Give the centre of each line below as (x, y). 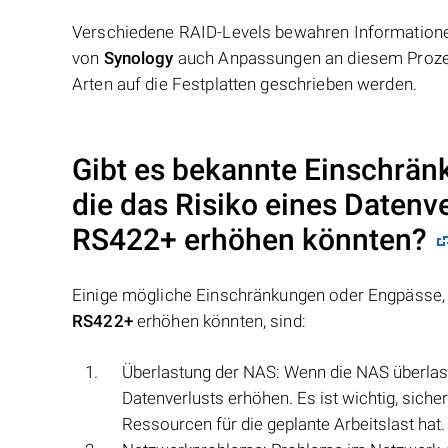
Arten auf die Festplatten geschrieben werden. (244, 83)
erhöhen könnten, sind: (219, 320)
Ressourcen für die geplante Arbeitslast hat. (283, 423)
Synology (138, 57)
